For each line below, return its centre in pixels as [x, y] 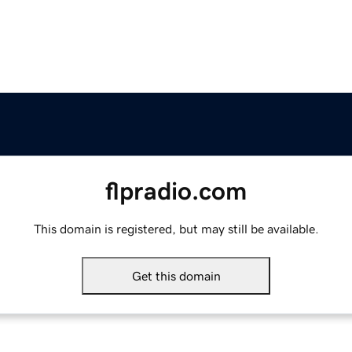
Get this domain [176, 276]
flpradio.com [176, 191]
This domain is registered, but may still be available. [176, 229]
